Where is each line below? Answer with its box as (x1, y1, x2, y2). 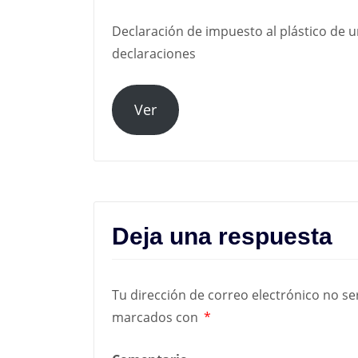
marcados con (112, 308, 201, 327)
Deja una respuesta (112, 223, 332, 250)
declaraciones (112, 45, 196, 63)
